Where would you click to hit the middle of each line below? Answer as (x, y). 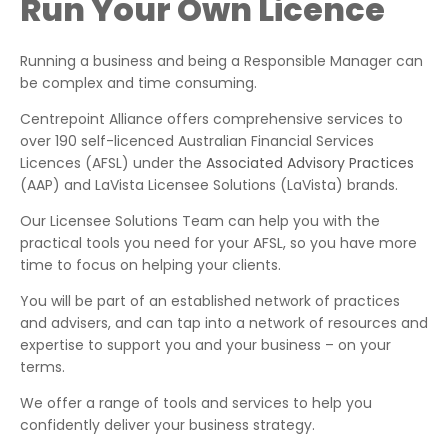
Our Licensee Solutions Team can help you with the (200, 221)
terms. (44, 367)
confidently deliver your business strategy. (167, 425)
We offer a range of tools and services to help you (196, 403)
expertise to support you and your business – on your (205, 345)
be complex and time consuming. (138, 83)
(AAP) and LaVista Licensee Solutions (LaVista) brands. (209, 185)
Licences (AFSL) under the (113, 163)
